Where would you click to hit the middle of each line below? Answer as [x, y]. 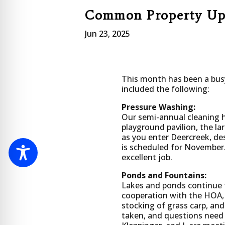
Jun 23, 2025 [107, 34]
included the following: [165, 89]
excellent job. [147, 157]
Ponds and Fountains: [164, 175]
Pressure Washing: [158, 107]
